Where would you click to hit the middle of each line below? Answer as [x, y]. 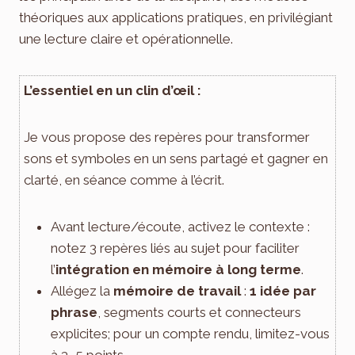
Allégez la [82, 290]
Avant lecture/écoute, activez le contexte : [180, 226]
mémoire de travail [177, 290]
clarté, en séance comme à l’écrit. [124, 179]
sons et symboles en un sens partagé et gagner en [176, 158]
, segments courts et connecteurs [199, 312]
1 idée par [283, 290]
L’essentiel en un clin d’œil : [113, 90]
